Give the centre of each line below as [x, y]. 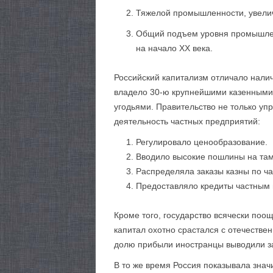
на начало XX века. [174, 48]
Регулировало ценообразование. [202, 142]
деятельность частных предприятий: [187, 121]
